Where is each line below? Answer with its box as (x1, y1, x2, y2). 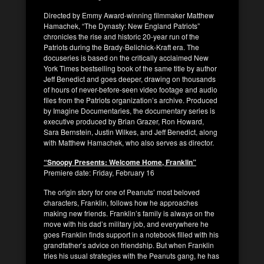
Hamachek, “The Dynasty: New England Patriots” (44, 20, 200, 31)
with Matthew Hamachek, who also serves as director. (44, 137, 214, 147)
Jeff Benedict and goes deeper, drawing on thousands (44, 73, 216, 84)
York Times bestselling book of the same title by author (44, 62, 217, 73)
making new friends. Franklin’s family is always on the (44, 207, 214, 218)
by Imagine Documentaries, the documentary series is (44, 105, 215, 115)
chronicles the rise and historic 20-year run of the (44, 31, 199, 41)
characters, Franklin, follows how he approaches (44, 197, 198, 207)
